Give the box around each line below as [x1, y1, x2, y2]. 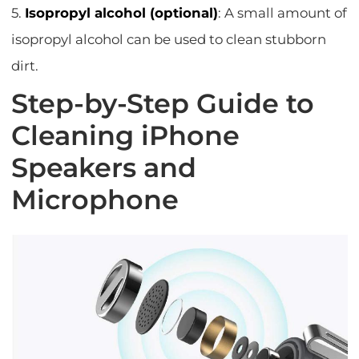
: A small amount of [218, 5, 348, 22]
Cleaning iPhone [11, 119, 240, 152]
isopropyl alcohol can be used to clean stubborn [11, 31, 327, 48]
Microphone [11, 184, 179, 216]
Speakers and [11, 151, 197, 184]
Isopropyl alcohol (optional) [25, 5, 219, 22]
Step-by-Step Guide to [11, 87, 315, 120]
